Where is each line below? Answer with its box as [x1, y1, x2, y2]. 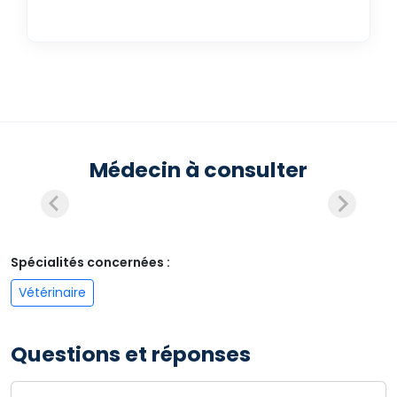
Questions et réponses [11, 339, 251, 369]
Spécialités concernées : [11, 253, 170, 271]
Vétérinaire [19, 284, 86, 301]
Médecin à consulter [90, 155, 307, 184]
